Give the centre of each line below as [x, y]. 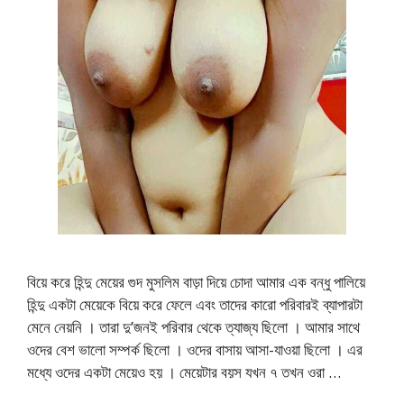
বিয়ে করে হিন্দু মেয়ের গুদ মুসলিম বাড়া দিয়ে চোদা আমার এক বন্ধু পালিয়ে [196, 281]
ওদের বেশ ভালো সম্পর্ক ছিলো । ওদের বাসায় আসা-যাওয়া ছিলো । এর [195, 349]
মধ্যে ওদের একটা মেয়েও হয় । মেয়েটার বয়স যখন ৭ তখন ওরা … [184, 372]
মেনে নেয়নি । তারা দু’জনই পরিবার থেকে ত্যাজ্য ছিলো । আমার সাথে [193, 326]
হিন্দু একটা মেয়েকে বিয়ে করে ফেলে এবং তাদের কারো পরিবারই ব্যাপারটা [195, 304]
